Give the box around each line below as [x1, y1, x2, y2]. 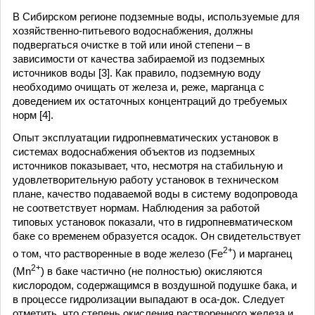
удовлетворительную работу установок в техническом [13, 174, 278, 186]
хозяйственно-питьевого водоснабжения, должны [13, 25, 253, 37]
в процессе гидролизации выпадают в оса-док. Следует [13, 293, 285, 305]
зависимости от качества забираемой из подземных [13, 53, 265, 65]
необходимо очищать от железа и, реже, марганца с [13, 81, 264, 93]
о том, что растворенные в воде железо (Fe [13, 247, 223, 259]
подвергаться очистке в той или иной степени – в [13, 39, 250, 51]
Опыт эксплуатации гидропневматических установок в [13, 131, 278, 143]
